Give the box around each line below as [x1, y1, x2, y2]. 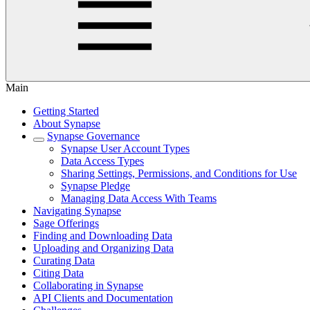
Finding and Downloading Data [33, 230, 172, 241]
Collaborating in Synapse [33, 280, 143, 291]
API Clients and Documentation [33, 292, 173, 304]
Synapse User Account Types [61, 143, 190, 154]
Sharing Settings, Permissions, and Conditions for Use [61, 167, 297, 179]
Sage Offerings [33, 217, 99, 229]
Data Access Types [61, 155, 144, 167]
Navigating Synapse [33, 205, 121, 217]
